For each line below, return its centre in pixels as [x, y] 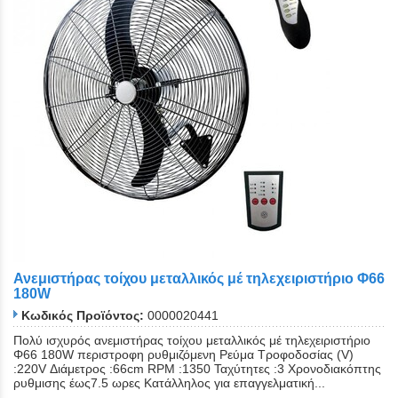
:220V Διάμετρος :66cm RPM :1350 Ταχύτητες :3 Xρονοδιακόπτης [197, 369]
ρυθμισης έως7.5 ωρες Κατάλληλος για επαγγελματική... [169, 383]
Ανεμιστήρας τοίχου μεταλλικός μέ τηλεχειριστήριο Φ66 [199, 278]
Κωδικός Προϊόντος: [83, 316]
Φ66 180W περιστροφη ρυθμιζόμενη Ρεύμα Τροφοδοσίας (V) [183, 355]
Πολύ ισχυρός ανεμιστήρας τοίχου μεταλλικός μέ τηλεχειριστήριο [192, 341]
